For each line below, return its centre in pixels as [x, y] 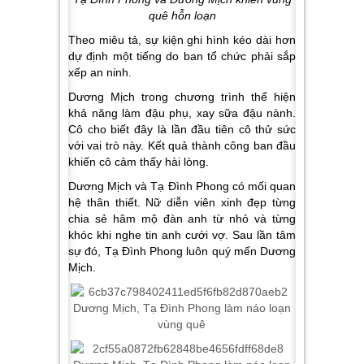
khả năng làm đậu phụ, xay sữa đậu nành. [182, 113]
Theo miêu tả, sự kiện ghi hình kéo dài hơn [182, 40]
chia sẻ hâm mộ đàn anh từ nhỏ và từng [182, 219]
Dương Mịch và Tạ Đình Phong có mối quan [182, 186]
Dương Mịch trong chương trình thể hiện [182, 97]
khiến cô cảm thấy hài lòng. [139, 162]
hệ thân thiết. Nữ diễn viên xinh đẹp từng [182, 202]
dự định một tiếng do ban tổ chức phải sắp [182, 56]
